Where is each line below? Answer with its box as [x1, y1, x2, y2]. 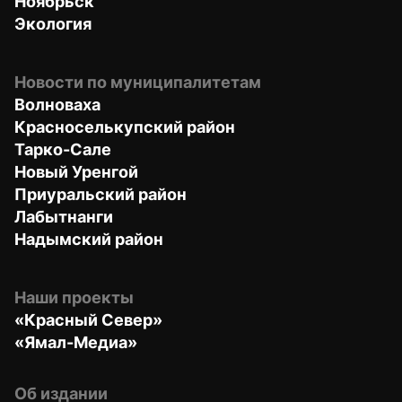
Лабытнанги [14, 206, 113, 226]
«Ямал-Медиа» [14, 332, 137, 352]
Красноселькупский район [14, 117, 235, 136]
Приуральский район [14, 184, 187, 204]
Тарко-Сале [14, 139, 111, 159]
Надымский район [14, 229, 163, 249]
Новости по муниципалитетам [14, 72, 261, 92]
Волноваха [14, 94, 100, 114]
